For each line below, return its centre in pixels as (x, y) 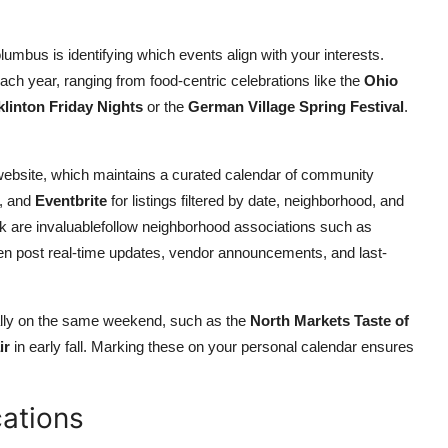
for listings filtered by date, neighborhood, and (255, 200)
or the (165, 106)
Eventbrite (71, 200)
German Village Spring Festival (296, 106)
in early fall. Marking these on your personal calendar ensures (212, 346)
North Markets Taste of (329, 320)
